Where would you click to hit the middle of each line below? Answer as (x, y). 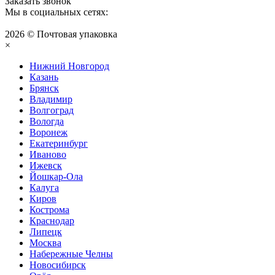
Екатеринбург (59, 144)
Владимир (51, 99)
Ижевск (46, 166)
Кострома (49, 210)
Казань (44, 77)
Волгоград (52, 110)
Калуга (44, 188)
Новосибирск (58, 265)
